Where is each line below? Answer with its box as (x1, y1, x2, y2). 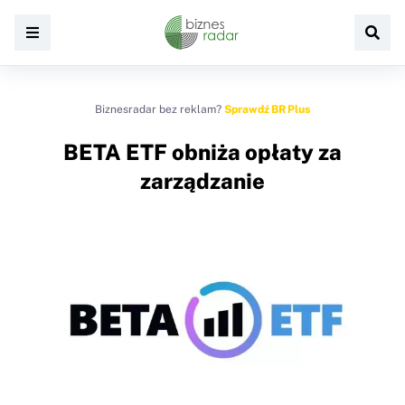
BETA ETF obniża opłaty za (63, 139, 342, 165)
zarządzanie (140, 168, 265, 193)
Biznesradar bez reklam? (95, 103, 224, 116)
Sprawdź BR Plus (224, 103, 310, 116)
